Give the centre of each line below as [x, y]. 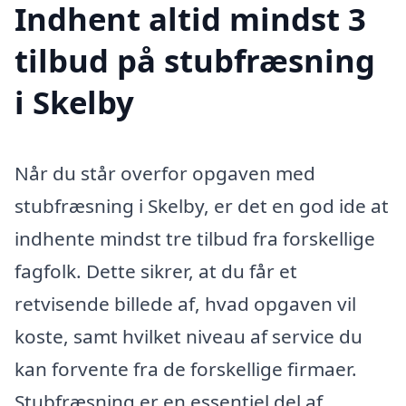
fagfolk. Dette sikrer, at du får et [156, 271]
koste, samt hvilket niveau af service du [188, 336]
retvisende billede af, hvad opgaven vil [185, 303]
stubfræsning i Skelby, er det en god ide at [202, 205]
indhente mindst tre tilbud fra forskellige [195, 238]
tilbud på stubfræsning [195, 60]
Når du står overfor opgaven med [165, 173]
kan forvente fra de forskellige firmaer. [186, 368]
